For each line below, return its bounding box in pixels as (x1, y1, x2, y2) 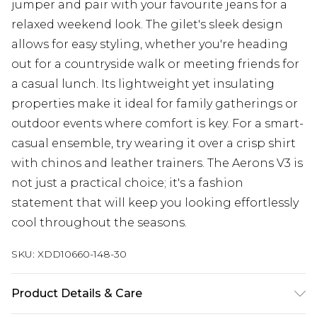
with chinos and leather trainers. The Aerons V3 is (11, 156, 303, 170)
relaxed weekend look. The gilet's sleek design (11, 18, 283, 31)
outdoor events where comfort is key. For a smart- (11, 117, 304, 130)
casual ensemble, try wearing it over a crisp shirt (11, 137, 296, 150)
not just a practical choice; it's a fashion (11, 176, 243, 190)
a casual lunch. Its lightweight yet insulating (11, 77, 275, 91)
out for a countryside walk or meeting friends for (11, 57, 299, 71)
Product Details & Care (11, 287, 142, 300)
